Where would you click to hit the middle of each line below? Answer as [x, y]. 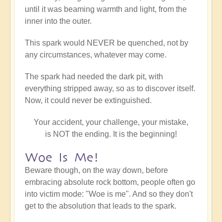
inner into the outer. [58, 21]
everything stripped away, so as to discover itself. [110, 88]
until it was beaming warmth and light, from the [106, 9]
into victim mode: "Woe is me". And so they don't [109, 194]
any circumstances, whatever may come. [96, 55]
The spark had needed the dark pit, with [94, 76]
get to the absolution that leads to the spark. [101, 206]
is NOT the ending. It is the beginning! [111, 134]
